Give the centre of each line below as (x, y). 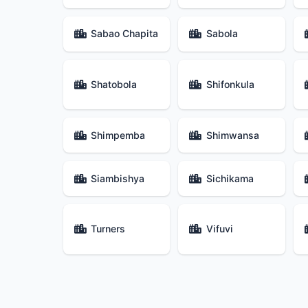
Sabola (222, 34)
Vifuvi (219, 229)
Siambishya (118, 178)
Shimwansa (232, 135)
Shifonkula (230, 85)
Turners (108, 229)
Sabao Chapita (125, 34)
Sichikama (230, 178)
